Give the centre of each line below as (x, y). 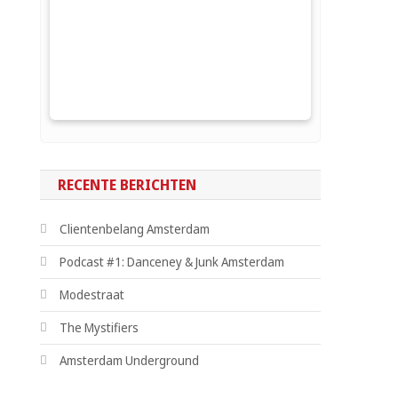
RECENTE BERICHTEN (127, 184)
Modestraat (92, 294)
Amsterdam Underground (130, 360)
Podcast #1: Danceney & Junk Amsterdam (172, 261)
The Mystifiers (99, 327)
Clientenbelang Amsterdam (135, 228)
